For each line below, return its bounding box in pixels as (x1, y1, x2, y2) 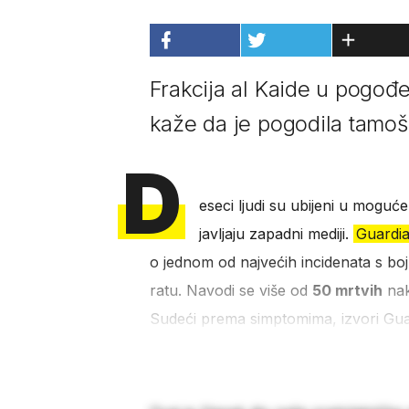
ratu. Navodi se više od (149, 281, 312, 300)
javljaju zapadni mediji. (198, 225, 353, 244)
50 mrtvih (311, 281, 383, 300)
